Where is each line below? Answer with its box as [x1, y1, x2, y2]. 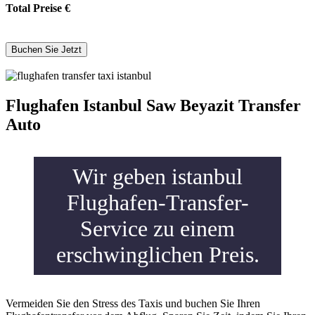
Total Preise [6, 1, 65, 14]
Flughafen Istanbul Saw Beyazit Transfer [6, 96, 301, 115]
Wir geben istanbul [72, 163, 243, 189]
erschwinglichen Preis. [56, 241, 259, 267]
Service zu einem [80, 215, 235, 241]
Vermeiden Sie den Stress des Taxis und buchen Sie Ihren [6, 297, 260, 309]
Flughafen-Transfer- [66, 189, 249, 215]
